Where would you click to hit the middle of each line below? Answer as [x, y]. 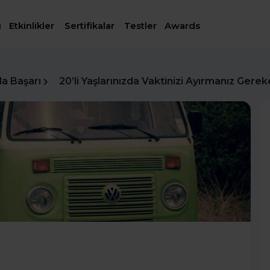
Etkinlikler [32, 26]
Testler [141, 26]
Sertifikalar [89, 26]
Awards [183, 26]
